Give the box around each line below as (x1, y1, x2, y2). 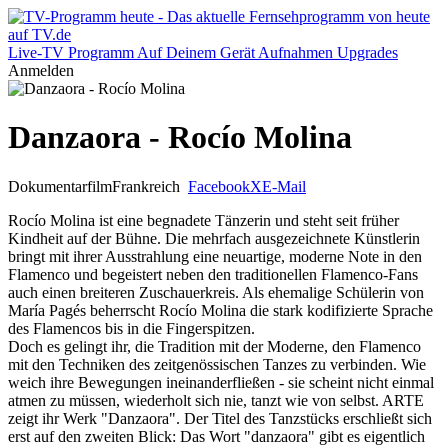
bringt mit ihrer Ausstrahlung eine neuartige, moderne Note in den (8, 247, 422, 265)
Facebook (188, 177, 250, 195)
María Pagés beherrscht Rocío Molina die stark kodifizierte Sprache (8, 301, 433, 319)
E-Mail (262, 177, 306, 195)
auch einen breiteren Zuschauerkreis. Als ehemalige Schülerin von (8, 283, 424, 301)
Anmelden (8, 62, 74, 79)
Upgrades (337, 44, 398, 61)
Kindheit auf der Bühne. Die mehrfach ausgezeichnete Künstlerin (8, 229, 420, 247)
